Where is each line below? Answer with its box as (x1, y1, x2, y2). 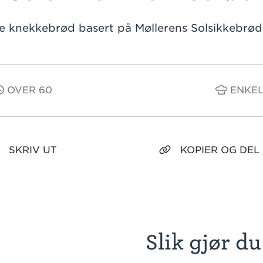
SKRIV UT (9, 144, 57, 156)
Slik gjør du (146, 230, 261, 254)
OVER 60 (4, 85, 52, 96)
